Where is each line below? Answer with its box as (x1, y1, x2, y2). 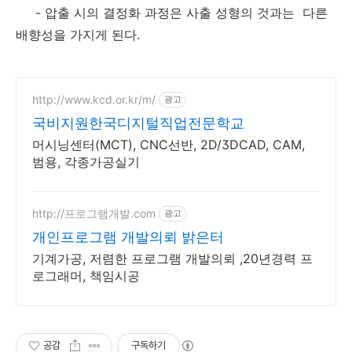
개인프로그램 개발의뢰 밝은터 (32, 228, 224, 245)
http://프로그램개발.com (32, 207, 156, 221)
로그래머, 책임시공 (32, 267, 140, 284)
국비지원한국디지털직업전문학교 (32, 114, 244, 131)
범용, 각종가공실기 (32, 153, 140, 170)
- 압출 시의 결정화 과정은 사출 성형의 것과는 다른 (16, 4, 328, 20)
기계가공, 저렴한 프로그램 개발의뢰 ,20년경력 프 (32, 250, 313, 266)
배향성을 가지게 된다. (16, 26, 140, 42)
